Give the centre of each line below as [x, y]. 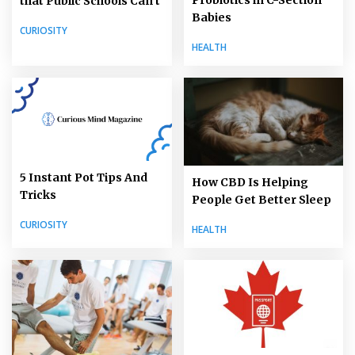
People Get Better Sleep [261, 200]
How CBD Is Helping [250, 183]
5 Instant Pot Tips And [84, 178]
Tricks [38, 195]
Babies [211, 17]
